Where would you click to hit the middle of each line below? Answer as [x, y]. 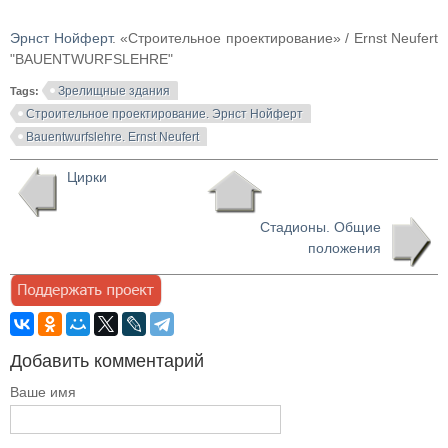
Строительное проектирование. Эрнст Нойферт [164, 114]
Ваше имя [43, 392]
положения [344, 248]
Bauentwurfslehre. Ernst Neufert [112, 137]
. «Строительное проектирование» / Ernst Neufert [274, 38]
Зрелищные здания [114, 91]
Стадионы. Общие [320, 227]
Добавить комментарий [107, 361]
